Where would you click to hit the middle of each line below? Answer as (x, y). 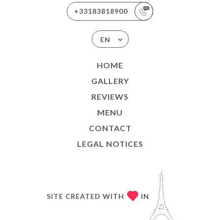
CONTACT (110, 128)
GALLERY (110, 81)
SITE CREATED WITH (85, 196)
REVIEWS (110, 96)
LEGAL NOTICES (110, 144)
